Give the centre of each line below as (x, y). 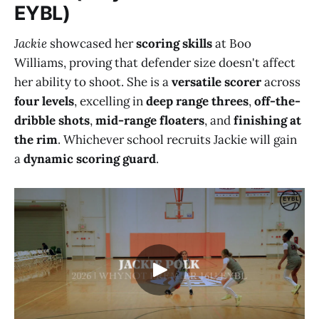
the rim (36, 139)
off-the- (277, 101)
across (281, 82)
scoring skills (174, 43)
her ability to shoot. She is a (93, 82)
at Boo (232, 43)
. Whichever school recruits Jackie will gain (177, 139)
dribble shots (52, 120)
